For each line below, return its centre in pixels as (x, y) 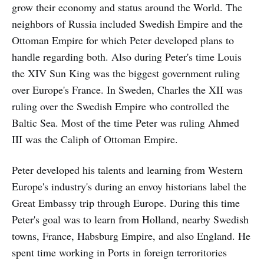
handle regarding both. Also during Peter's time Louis (127, 56)
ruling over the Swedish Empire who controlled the (121, 106)
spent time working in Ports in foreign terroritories (119, 252)
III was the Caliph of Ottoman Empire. (95, 139)
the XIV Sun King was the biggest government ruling (126, 73)
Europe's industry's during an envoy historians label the (129, 186)
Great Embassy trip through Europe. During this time (126, 202)
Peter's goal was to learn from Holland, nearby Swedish (130, 219)
